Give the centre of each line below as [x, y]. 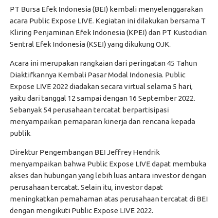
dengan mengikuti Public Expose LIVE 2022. [82, 211]
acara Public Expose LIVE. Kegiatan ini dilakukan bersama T [108, 21]
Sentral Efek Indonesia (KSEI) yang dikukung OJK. [90, 44]
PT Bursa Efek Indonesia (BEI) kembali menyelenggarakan [106, 9]
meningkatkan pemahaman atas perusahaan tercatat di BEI [109, 199]
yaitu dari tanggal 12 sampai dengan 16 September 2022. [102, 98]
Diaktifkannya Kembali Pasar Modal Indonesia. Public [98, 75]
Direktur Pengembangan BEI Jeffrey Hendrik [85, 152]
